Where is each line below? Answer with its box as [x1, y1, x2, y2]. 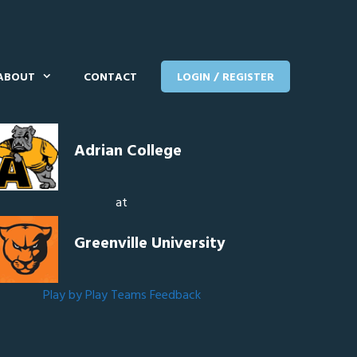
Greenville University [74, 231, 226, 257]
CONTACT [84, 69, 138, 87]
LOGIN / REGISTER [177, 69, 275, 87]
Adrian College [74, 139, 182, 164]
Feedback [149, 285, 201, 306]
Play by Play [42, 285, 108, 306]
